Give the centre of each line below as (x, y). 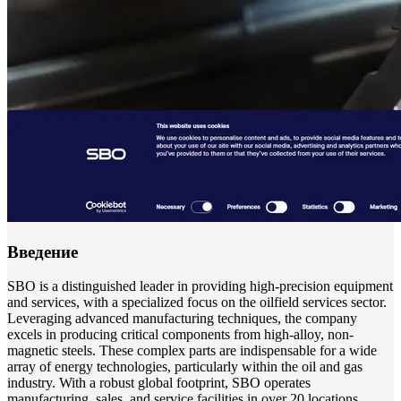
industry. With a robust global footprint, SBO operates (159, 383)
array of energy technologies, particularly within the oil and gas (185, 367)
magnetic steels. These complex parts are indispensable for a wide (192, 351)
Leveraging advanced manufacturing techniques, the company (182, 319)
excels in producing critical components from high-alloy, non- (180, 335)
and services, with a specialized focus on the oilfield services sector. (197, 303)
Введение (43, 252)
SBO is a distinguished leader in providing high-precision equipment (200, 286)
